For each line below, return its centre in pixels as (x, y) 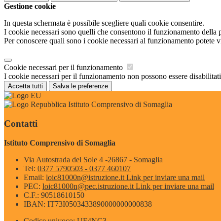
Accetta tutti (25, 86)
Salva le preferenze (80, 86)
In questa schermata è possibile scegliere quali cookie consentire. (104, 23)
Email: (35, 177)
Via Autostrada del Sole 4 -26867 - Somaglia (93, 159)
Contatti (21, 123)
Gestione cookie (30, 6)
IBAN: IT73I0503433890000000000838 (88, 204)
